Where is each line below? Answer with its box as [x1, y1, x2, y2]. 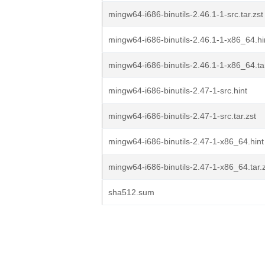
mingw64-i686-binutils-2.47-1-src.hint [108, 86, 247, 95]
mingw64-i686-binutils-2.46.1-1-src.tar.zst [108, 9, 263, 19]
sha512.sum [108, 188, 154, 197]
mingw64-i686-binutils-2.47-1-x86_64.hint [108, 137, 264, 146]
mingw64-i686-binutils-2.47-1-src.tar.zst [108, 111, 256, 121]
